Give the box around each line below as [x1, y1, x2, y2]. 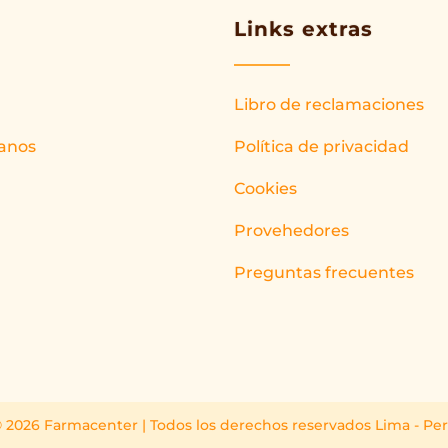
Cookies [233, 179, 297, 198]
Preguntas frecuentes [233, 263, 414, 282]
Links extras [233, 17, 373, 41]
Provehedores [233, 221, 349, 240]
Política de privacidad [233, 137, 409, 156]
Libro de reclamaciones [233, 95, 424, 114]
